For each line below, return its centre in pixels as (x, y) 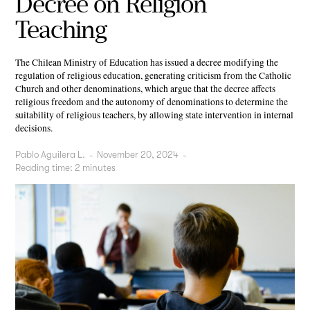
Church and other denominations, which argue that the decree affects (146, 88)
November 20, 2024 (138, 155)
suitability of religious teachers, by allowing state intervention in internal (155, 115)
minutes (99, 168)
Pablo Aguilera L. (51, 155)
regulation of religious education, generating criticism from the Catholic (154, 75)
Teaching (61, 29)
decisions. (34, 128)
